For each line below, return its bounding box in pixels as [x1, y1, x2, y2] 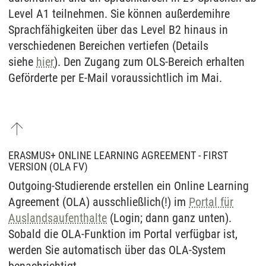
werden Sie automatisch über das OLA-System [8, 242, 226, 257]
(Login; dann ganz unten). [107, 210, 232, 225]
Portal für [189, 194, 233, 209]
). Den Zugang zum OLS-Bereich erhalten [54, 55, 245, 69]
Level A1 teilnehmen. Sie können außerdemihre [8, 7, 230, 21]
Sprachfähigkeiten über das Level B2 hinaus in [8, 23, 228, 37]
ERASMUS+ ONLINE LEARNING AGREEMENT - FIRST [8, 148, 228, 161]
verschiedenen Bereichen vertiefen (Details [8, 39, 208, 53]
